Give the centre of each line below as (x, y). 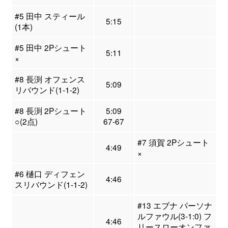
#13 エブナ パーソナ (175, 205)
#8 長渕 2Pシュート (50, 111)
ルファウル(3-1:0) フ (174, 216)
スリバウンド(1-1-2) (51, 184)
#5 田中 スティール (50, 16)
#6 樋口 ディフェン (50, 174)
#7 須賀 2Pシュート (173, 142)
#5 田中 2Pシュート (50, 48)
